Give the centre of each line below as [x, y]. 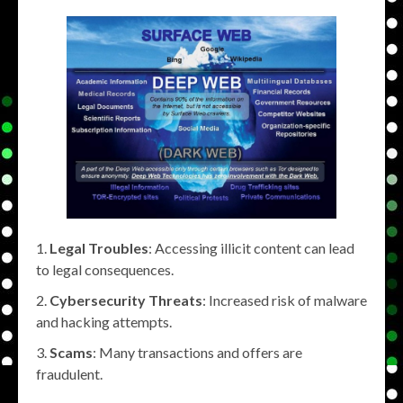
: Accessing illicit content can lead [251, 247]
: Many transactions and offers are [197, 352]
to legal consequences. [105, 269]
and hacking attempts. [104, 321]
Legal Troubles [99, 247]
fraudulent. [69, 373]
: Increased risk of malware [285, 300]
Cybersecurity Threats [126, 300]
